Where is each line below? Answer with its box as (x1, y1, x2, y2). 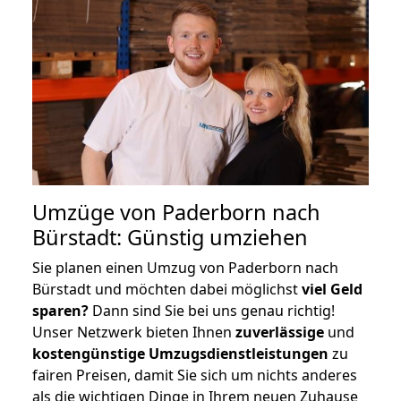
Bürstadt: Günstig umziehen (32, 222, 308, 252)
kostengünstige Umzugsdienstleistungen (32, 343, 328, 363)
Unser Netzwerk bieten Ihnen (32, 321, 235, 342)
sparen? (32, 300, 89, 320)
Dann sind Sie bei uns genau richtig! (89, 300, 335, 320)
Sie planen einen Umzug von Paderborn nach (32, 257, 338, 277)
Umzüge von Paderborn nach (32, 197, 320, 226)
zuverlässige (235, 321, 324, 342)
